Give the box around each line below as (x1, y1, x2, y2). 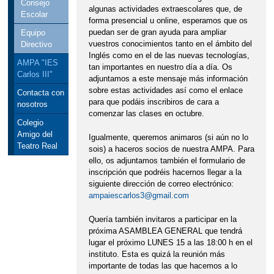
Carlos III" (17, 70, 53, 80)
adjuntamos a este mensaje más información (88, 74, 248, 84)
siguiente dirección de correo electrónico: (88, 179, 234, 189)
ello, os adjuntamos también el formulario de (88, 156, 245, 166)
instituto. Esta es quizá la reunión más (88, 250, 225, 259)
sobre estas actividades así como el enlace (88, 86, 243, 95)
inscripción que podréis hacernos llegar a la (88, 168, 242, 177)
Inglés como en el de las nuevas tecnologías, (88, 51, 250, 61)
